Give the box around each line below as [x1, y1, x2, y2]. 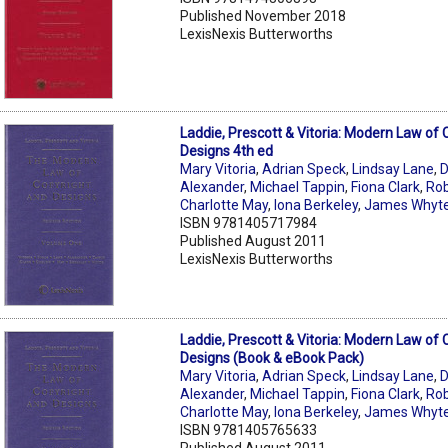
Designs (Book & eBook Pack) [180, 349, 365, 366]
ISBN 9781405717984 [180, 214, 318, 231]
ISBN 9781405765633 [180, 421, 318, 438]
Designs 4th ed [180, 142, 274, 159]
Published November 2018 [180, 7, 347, 24]
